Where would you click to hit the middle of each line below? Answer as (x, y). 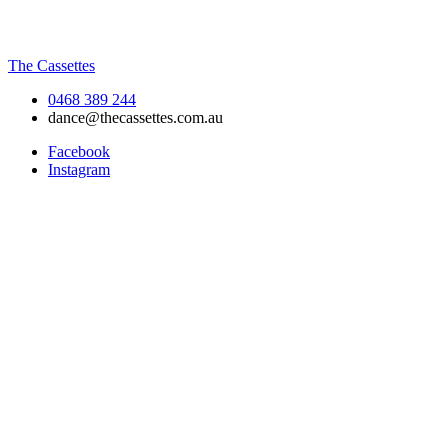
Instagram (79, 170)
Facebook (79, 152)
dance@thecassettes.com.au (135, 118)
